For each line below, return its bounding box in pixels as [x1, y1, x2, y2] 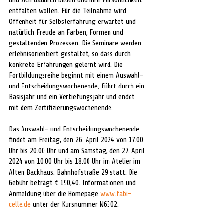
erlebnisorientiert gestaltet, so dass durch [9, 49, 132, 58]
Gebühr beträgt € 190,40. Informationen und [9, 178, 138, 187]
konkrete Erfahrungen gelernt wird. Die [9, 60, 125, 69]
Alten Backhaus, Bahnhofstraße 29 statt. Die [9, 168, 139, 176]
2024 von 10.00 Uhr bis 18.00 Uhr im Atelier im [9, 157, 142, 166]
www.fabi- [100, 189, 131, 198]
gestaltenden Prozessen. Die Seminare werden [9, 39, 143, 47]
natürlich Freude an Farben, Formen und [9, 28, 125, 37]
